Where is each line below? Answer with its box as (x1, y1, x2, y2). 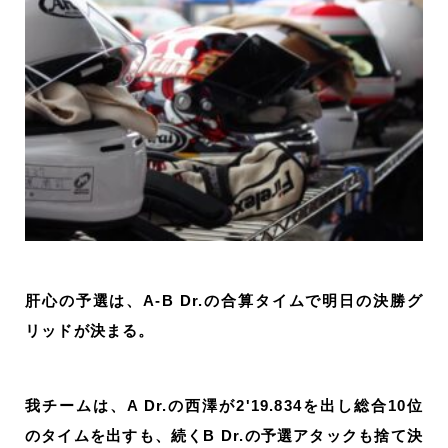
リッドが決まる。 (25, 322, 155, 340)
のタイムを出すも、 (25, 427, 172, 445)
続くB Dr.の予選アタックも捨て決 (171, 427, 423, 445)
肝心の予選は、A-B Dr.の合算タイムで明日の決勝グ (25, 292, 423, 310)
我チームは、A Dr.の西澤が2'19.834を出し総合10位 (25, 397, 423, 415)
